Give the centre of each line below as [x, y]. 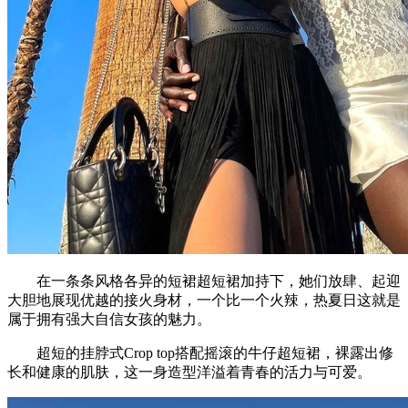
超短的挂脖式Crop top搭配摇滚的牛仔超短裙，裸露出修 [200, 352]
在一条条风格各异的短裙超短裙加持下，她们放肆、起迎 [204, 280]
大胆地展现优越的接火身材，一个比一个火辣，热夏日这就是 [204, 300]
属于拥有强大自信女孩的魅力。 [109, 319]
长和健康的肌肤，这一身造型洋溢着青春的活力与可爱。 [189, 372]
